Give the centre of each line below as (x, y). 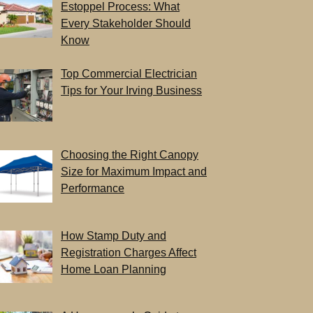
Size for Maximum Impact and (134, 171)
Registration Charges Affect (129, 252)
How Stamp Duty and (114, 235)
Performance (93, 188)
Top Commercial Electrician (129, 74)
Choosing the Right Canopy (130, 154)
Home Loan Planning (114, 269)
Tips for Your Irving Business (131, 91)
